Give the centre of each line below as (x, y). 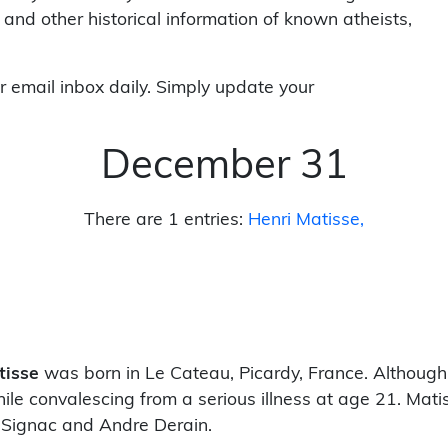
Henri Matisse (304, 219)
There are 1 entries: (163, 219)
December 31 (224, 167)
